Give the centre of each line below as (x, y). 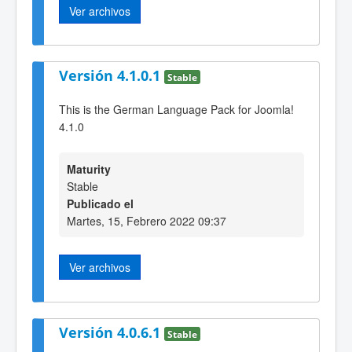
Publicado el (100, 204)
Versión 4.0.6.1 (112, 332)
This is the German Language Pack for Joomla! (176, 110)
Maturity (89, 169)
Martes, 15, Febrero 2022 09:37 (147, 221)
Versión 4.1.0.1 (112, 76)
